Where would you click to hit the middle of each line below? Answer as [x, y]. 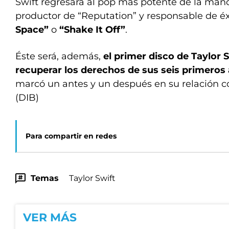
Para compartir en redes [71, 136]
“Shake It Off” [92, 30]
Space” [32, 30]
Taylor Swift [92, 178]
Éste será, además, [59, 56]
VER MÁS [50, 217]
